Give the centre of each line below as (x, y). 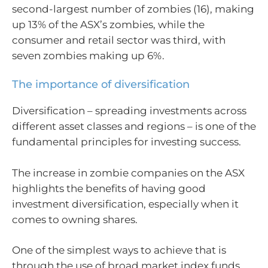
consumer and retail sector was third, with (119, 40)
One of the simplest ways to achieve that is (119, 250)
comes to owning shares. (75, 219)
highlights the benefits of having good (109, 188)
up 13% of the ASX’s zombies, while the (108, 24)
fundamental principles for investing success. (127, 142)
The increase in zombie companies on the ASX (128, 173)
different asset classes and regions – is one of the (134, 126)
